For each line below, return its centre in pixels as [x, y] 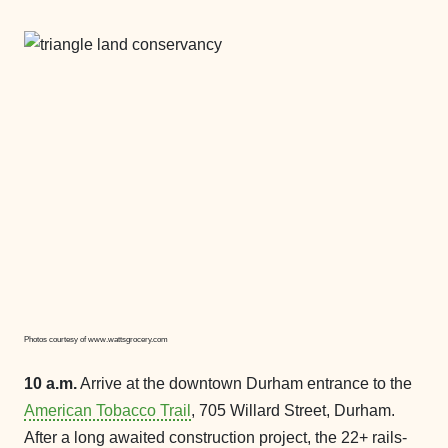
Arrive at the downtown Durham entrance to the [244, 383]
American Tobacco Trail [107, 410]
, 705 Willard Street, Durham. [293, 410]
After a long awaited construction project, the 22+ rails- [215, 437]
